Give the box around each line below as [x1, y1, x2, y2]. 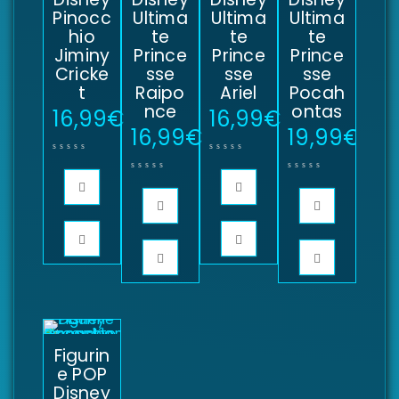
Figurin [53, 343, 110, 368]
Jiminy [53, 43, 110, 68]
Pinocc [53, 5, 111, 30]
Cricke [54, 61, 110, 86]
